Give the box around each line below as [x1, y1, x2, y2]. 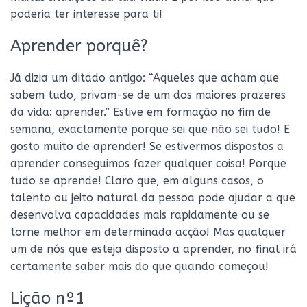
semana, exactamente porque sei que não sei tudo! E [10, 123, 290, 136]
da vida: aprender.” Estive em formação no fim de [10, 106, 271, 119]
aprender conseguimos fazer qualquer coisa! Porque [10, 157, 286, 170]
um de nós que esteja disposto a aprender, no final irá [10, 243, 297, 256]
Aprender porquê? [10, 36, 148, 56]
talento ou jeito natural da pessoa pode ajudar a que [10, 191, 295, 204]
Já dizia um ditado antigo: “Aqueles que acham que [10, 71, 279, 84]
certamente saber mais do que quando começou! [10, 260, 269, 273]
